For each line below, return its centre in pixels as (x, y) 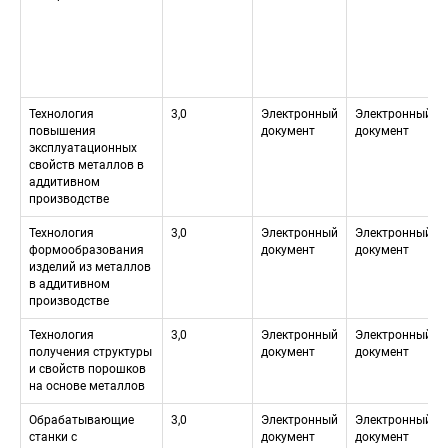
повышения (62, 131)
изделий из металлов (90, 267)
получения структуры (90, 352)
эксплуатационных (83, 148)
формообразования (86, 250)
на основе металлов (87, 386)
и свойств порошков (87, 369)
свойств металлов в (86, 165)
